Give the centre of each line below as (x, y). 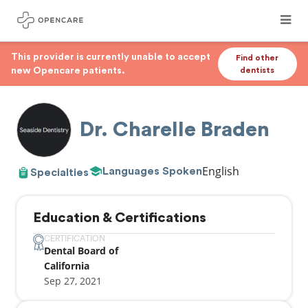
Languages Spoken (152, 171)
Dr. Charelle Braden (175, 130)
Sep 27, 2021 (73, 281)
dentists (257, 70)
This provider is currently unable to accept (111, 57)
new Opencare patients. (68, 71)
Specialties (59, 172)
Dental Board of (81, 251)
